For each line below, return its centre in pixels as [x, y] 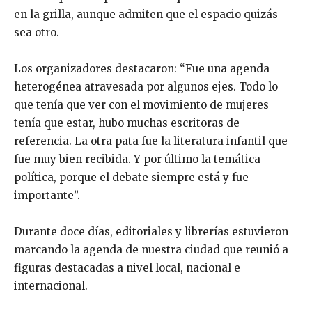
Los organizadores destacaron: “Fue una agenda [142, 69]
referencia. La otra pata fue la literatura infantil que [151, 141]
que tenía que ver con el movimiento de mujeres [141, 105]
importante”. [47, 196]
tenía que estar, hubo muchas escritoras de [127, 123]
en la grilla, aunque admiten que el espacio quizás [146, 15]
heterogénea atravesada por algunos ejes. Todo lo [146, 87]
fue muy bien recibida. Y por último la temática [137, 159]
